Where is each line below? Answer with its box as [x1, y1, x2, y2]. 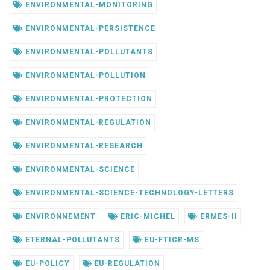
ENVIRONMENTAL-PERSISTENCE [22, 24, 155, 33]
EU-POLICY [22, 259, 70, 268]
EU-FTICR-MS [142, 235, 199, 244]
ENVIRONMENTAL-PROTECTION [22, 94, 152, 103]
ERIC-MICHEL [118, 212, 175, 221]
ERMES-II [197, 212, 237, 221]
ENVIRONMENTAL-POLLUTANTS [22, 47, 153, 56]
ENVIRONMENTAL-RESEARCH [22, 141, 143, 150]
